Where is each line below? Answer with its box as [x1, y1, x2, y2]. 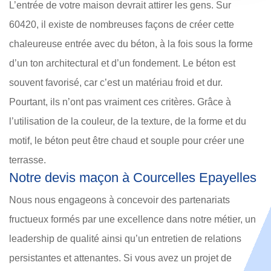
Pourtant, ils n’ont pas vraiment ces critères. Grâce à [9, 97, 231, 108]
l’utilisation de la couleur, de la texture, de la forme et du [9, 116, 246, 127]
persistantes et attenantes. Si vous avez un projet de [9, 253, 232, 264]
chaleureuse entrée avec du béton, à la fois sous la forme [9, 39, 253, 50]
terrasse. [9, 155, 46, 166]
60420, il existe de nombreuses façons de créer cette [9, 19, 234, 30]
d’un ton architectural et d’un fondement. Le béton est [9, 58, 235, 69]
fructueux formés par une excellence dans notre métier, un [9, 214, 256, 225]
